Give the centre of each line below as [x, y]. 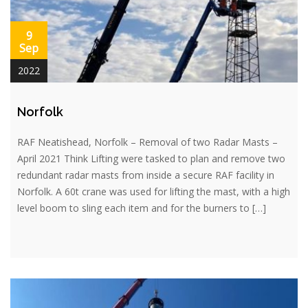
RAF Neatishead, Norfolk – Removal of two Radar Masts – [147, 142]
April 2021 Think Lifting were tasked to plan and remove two [151, 158]
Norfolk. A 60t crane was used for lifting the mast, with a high [154, 191]
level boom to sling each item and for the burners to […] [142, 208]
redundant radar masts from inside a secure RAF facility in [146, 175]
